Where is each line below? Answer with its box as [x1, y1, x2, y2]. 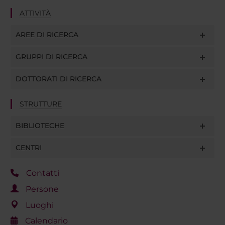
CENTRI [15, 143, 42, 153]
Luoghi [25, 200, 54, 210]
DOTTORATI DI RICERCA [15, 74, 101, 84]
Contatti [26, 168, 59, 178]
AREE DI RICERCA [15, 30, 78, 40]
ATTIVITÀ [19, 9, 51, 18]
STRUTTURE [19, 99, 62, 109]
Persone [25, 184, 59, 194]
